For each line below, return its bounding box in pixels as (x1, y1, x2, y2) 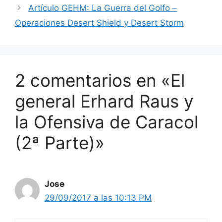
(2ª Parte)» (15, 132, 105, 154)
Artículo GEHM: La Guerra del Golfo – (28, 3, 177, 13)
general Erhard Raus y (15, 91, 193, 112)
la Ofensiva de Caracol (15, 111, 198, 133)
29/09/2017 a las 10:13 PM (45, 193, 152, 203)
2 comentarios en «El (15, 70, 185, 91)
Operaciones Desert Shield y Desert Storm (15, 18, 184, 28)
